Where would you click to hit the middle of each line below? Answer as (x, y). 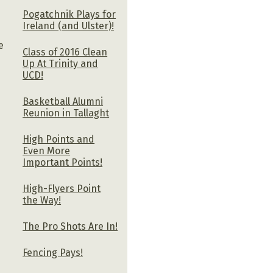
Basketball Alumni (63, 101)
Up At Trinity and (61, 63)
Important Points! (63, 162)
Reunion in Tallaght (66, 113)
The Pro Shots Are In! (70, 226)
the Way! (42, 200)
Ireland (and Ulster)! (69, 26)
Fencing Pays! (53, 252)
